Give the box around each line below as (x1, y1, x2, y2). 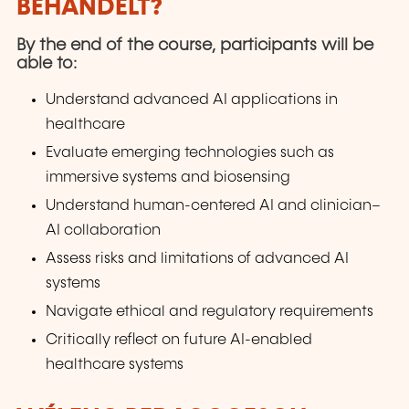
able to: (16, 55, 77, 72)
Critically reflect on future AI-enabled (46, 332, 313, 349)
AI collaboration (46, 222, 162, 238)
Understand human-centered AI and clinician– (46, 197, 382, 214)
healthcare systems (46, 357, 184, 373)
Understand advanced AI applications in (46, 91, 339, 108)
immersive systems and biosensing (46, 169, 291, 185)
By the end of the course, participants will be (16, 37, 373, 54)
